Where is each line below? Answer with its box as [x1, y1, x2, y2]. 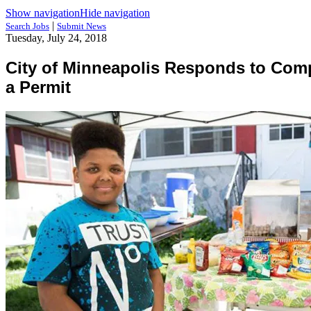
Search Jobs [6, 21, 49, 31]
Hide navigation [80, 7, 150, 19]
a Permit [6, 77, 71, 96]
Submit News [57, 21, 106, 31]
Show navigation [6, 7, 80, 19]
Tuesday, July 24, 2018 [6, 32, 107, 44]
